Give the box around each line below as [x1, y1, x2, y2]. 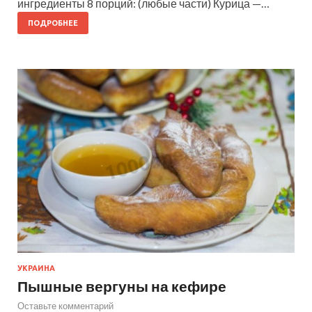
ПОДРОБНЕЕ [28, 18, 78, 27]
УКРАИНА [17, 264, 55, 273]
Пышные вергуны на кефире [17, 277, 226, 295]
